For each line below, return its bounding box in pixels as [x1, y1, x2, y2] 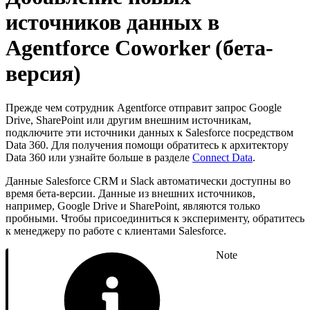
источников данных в [6, 10, 219, 35]
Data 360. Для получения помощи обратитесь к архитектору [6, 138, 289, 151]
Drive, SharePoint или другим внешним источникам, [6, 113, 251, 126]
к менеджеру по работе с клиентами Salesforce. [6, 224, 226, 237]
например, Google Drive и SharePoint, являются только [6, 199, 260, 212]
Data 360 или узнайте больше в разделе [6, 151, 192, 163]
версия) [6, 61, 81, 86]
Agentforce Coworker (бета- [6, 35, 273, 61]
